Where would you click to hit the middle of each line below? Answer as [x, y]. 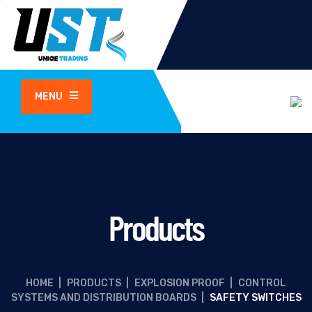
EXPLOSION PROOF [180, 283]
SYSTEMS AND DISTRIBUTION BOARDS [103, 298]
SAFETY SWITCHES [255, 298]
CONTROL [262, 283]
